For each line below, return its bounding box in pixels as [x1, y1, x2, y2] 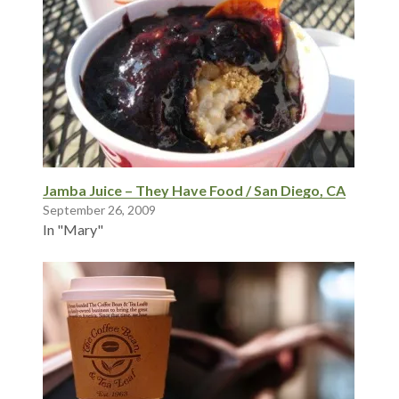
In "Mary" [43, 221, 103, 239]
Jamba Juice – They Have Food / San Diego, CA [43, 182, 346, 199]
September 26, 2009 [43, 202, 156, 218]
